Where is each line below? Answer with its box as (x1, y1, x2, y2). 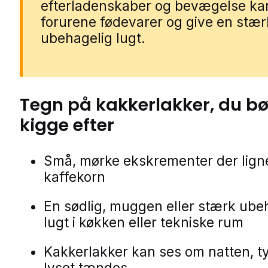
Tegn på (20, 92, 96, 117)
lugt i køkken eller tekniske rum (44, 214, 243, 230)
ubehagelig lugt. (41, 29, 145, 46)
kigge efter (20, 112, 114, 137)
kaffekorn (44, 168, 105, 185)
